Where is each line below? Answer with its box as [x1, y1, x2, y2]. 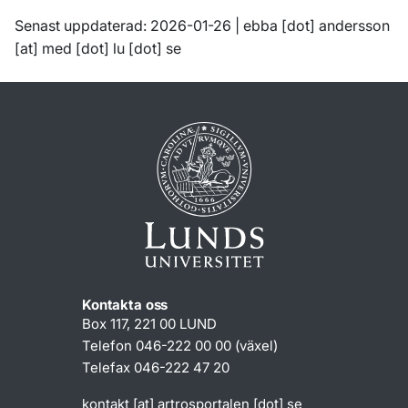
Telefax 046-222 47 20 [82, 359, 229, 376]
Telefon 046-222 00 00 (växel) [82, 337, 278, 354]
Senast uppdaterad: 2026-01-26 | [15, 16, 243, 35]
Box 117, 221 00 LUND [82, 315, 217, 332]
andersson [319, 16, 390, 35]
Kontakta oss [82, 296, 168, 313]
